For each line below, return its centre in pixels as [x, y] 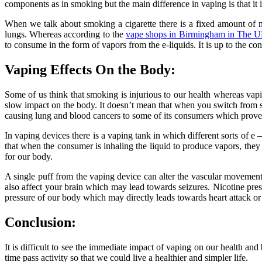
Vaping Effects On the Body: [90, 70]
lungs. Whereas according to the [65, 35]
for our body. [29, 157]
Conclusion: [40, 222]
